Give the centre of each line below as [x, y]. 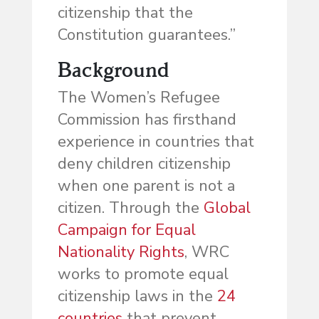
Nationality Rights [121, 252]
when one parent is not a [146, 186]
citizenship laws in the [137, 297]
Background [113, 70]
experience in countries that [156, 142]
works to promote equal [143, 274]
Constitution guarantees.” [146, 35]
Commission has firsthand [147, 120]
